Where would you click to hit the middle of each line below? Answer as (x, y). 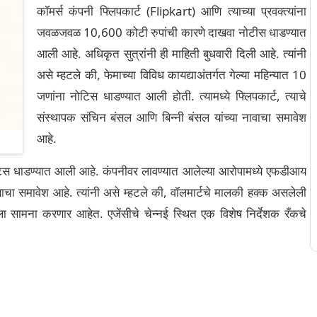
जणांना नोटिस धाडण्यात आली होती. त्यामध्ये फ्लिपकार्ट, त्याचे (172, 96)
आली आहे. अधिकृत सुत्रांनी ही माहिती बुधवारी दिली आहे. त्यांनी (172, 53)
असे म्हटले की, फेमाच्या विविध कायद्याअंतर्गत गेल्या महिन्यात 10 (172, 75)
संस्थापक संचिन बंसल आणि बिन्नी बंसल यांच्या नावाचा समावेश (172, 117)
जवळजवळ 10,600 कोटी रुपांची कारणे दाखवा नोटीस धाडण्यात (172, 32)
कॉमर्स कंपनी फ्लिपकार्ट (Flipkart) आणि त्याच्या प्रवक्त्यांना (172, 11)
